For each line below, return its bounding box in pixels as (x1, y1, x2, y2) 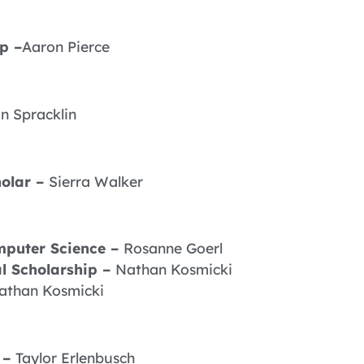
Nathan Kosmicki (115, 260, 232, 279)
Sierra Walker (49, 171, 143, 190)
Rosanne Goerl (123, 239, 223, 258)
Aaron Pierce (22, 37, 110, 55)
